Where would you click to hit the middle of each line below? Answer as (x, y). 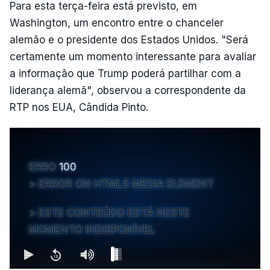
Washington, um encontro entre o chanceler (117, 23)
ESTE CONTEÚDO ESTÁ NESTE (114, 213)
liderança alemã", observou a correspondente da (128, 90)
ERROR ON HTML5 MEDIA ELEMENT (126, 184)
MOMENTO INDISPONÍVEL (92, 230)
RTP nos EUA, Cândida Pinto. (79, 107)
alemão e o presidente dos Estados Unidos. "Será (129, 40)
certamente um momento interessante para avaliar (133, 57)
